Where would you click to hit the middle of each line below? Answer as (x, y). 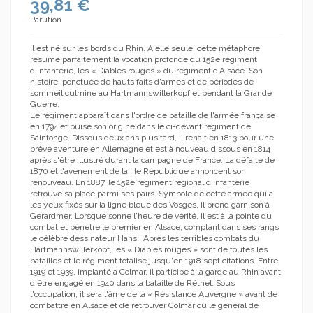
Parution (46, 19)
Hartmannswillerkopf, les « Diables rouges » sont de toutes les (149, 249)
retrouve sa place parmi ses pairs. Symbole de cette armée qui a (152, 193)
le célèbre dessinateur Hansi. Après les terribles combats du (145, 238)
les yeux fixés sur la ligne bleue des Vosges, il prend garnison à (150, 204)
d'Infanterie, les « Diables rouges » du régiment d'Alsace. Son (146, 70)
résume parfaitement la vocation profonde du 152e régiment (144, 59)
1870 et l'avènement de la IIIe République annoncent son (138, 171)
